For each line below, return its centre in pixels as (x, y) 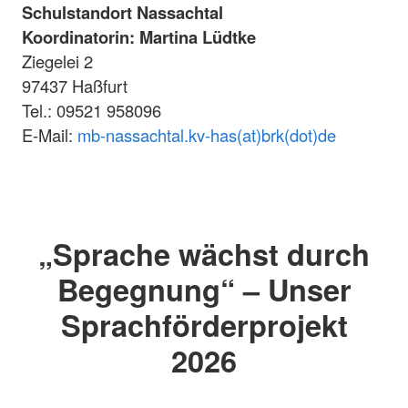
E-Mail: (50, 135)
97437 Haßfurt (75, 86)
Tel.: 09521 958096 (92, 111)
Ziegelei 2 (57, 61)
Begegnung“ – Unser (204, 289)
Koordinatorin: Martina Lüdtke (139, 37)
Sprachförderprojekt (204, 324)
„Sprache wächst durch (204, 253)
